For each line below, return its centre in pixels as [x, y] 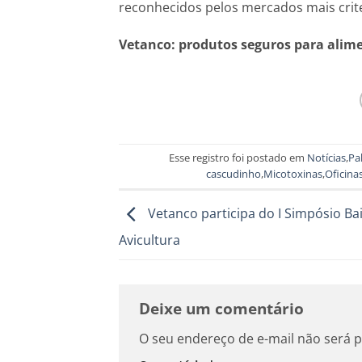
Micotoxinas [293, 174]
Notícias [327, 158]
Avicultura [149, 240]
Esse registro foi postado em [238, 158]
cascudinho [234, 174]
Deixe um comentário [223, 309]
